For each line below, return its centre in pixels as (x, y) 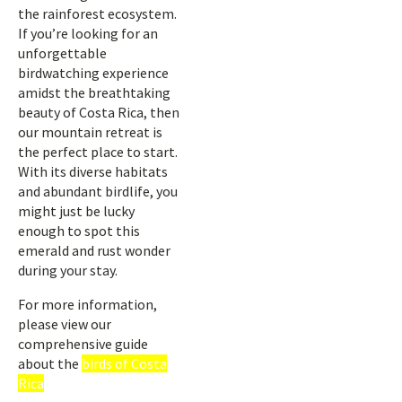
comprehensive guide (83, 344)
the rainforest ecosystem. (97, 13)
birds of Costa (124, 363)
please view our (65, 324)
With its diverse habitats (93, 171)
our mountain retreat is (90, 132)
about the (50, 363)
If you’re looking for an (88, 33)
